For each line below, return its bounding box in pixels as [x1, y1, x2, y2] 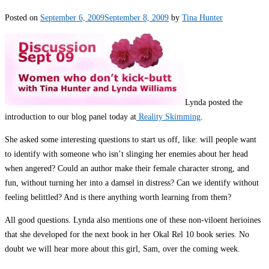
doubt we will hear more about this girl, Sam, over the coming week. [5, 244, 240, 254]
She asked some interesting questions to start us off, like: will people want [5, 134, 256, 144]
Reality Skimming [136, 111, 201, 121]
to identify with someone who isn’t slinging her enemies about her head [5, 148, 248, 159]
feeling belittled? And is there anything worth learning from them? [5, 192, 231, 202]
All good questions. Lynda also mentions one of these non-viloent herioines [5, 215, 261, 225]
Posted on [5, 13, 40, 23]
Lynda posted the [185, 97, 243, 107]
